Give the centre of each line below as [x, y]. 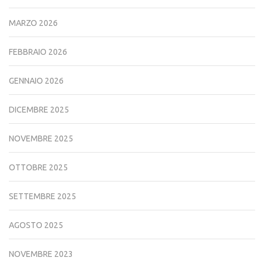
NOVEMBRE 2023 [41, 254]
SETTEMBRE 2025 [42, 196]
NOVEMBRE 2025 [41, 138]
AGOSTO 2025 [36, 225]
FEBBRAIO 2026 [38, 52]
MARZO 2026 [33, 23]
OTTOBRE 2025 [38, 167]
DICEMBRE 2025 [39, 109]
